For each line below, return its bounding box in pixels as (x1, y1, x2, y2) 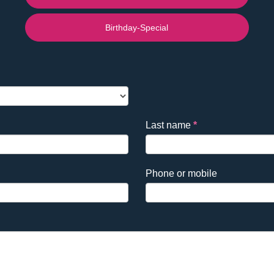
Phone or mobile (145, 168, 217, 179)
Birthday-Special (105, 22, 169, 32)
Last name (145, 119, 193, 130)
